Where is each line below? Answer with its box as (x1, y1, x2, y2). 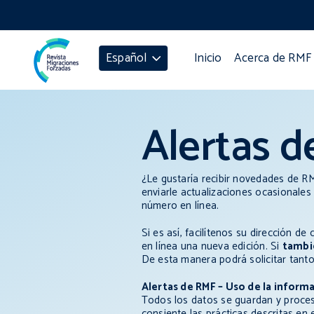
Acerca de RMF (233, 48, 312, 69)
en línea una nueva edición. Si (141, 238, 282, 256)
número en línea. (141, 197, 219, 215)
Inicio (194, 48, 222, 69)
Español (105, 48, 147, 68)
